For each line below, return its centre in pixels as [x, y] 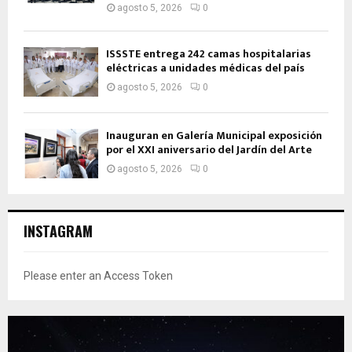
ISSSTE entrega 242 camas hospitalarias [209, 53]
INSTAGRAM [58, 231]
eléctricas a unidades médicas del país [205, 68]
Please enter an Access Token [98, 276]
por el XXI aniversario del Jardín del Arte [209, 150]
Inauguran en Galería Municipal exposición [214, 136]
